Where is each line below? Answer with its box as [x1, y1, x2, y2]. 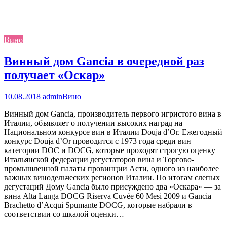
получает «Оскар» [4, 68, 105, 82]
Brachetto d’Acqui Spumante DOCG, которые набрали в [4, 201, 192, 210]
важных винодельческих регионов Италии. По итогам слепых [4, 173, 220, 182]
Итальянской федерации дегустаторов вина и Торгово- [4, 155, 194, 164]
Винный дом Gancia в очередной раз [4, 55, 204, 68]
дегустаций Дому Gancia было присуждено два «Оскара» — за [4, 182, 221, 192]
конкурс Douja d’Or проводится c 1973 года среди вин [4, 137, 191, 146]
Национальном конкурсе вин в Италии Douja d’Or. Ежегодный [4, 128, 222, 137]
